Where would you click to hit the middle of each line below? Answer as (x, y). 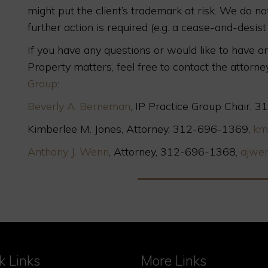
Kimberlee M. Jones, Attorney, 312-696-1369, (140, 129)
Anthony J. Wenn (68, 152)
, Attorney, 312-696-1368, (175, 152)
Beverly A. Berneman (79, 106)
